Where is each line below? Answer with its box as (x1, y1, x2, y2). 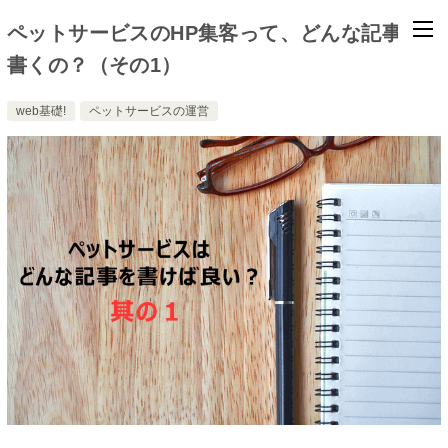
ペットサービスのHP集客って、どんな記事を (7, 22, 423, 44)
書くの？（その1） (7, 54, 182, 76)
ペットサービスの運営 (89, 104, 209, 118)
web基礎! (16, 104, 66, 118)
